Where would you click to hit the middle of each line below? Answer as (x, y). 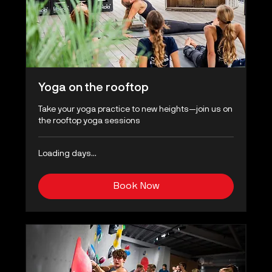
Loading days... (68, 154)
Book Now (136, 187)
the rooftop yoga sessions (90, 121)
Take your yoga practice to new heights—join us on (136, 110)
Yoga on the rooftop (94, 88)
